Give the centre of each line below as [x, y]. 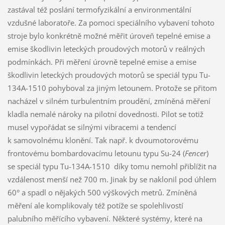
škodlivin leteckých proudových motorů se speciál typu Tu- [109, 75]
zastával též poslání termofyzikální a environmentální [99, 9]
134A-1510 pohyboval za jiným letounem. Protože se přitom [112, 88]
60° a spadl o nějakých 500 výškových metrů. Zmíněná [102, 192]
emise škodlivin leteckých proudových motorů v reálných [106, 48]
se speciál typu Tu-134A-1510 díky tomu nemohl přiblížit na [112, 166]
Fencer [195, 153]
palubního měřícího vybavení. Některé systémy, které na [105, 218]
